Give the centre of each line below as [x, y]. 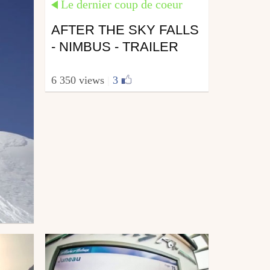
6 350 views [79, 80]
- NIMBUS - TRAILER [115, 46]
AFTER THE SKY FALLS [125, 30]
